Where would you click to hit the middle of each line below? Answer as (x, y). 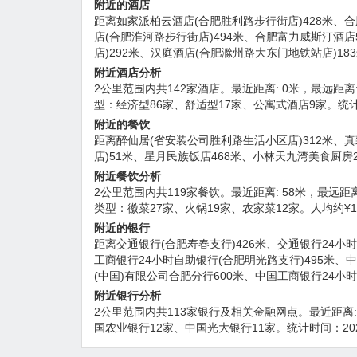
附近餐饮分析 (127, 176)
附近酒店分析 (127, 72)
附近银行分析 (127, 295)
